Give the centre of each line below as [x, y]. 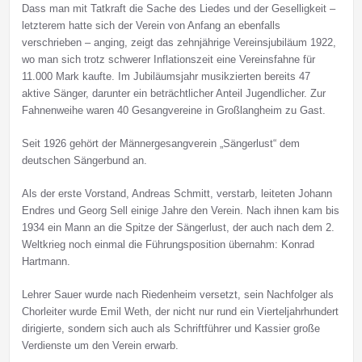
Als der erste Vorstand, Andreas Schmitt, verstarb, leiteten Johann [177, 194]
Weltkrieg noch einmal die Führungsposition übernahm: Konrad [168, 245]
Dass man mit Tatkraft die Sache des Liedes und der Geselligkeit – [178, 9]
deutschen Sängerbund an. [84, 161]
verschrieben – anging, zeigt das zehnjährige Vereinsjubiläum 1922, [179, 43]
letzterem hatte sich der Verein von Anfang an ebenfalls [151, 26]
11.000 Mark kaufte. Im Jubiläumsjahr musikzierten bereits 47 [166, 77]
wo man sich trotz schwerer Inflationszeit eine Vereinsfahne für [168, 60]
